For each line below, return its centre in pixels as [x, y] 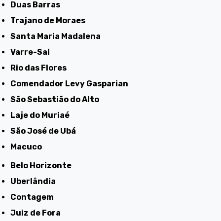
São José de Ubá [46, 131]
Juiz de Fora [38, 213]
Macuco [30, 147]
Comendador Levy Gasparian [73, 84]
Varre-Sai [33, 52]
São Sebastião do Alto [58, 100]
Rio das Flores [41, 68]
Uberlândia [36, 182]
